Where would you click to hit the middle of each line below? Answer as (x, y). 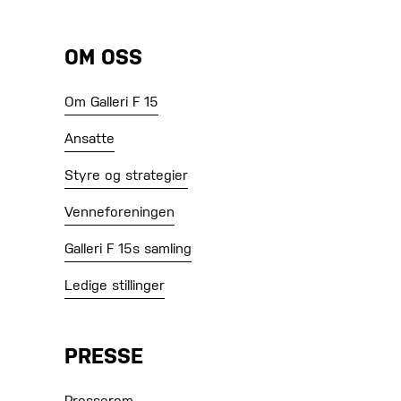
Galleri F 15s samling (128, 249)
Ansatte (90, 139)
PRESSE (104, 357)
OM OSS (103, 58)
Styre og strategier (126, 176)
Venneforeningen (119, 213)
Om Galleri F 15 (111, 102)
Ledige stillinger (115, 286)
